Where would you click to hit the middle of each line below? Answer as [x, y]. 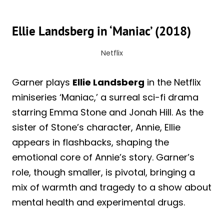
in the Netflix [173, 82]
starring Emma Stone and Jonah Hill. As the [108, 112]
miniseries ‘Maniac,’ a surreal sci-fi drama [105, 97]
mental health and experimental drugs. [98, 202]
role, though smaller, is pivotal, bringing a [103, 172]
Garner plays [42, 82]
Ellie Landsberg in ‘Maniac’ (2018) [101, 31]
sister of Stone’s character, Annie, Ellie [96, 127]
